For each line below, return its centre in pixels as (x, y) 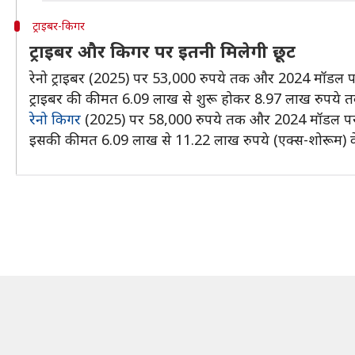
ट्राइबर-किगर (60, 26)
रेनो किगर (55, 119)
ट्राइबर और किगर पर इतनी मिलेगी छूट (162, 51)
